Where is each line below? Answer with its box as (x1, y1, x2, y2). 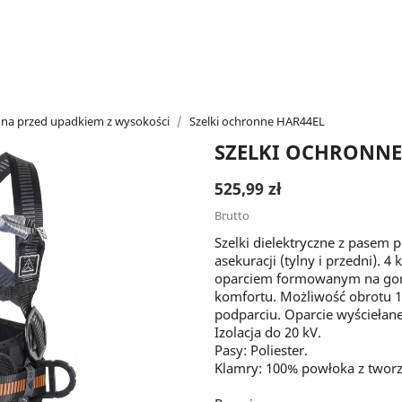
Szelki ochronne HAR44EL (189, 113, 325, 129)
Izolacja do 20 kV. (214, 323, 321, 341)
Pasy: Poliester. (214, 341, 308, 359)
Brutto (214, 207, 249, 223)
